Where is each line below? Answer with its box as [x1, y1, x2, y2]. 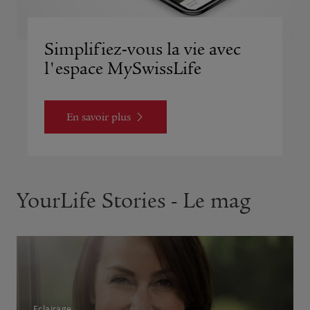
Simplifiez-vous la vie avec [44, 39, 241, 60]
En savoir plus [66, 111, 131, 124]
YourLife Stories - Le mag [17, 188, 250, 215]
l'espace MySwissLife [44, 58, 201, 80]
